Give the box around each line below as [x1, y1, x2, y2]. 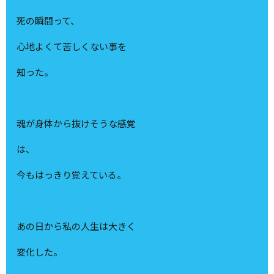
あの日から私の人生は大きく [17, 220, 136, 233]
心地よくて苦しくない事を [17, 40, 127, 53]
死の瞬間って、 [17, 14, 80, 28]
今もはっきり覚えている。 [17, 168, 127, 182]
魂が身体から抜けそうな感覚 [17, 117, 136, 130]
